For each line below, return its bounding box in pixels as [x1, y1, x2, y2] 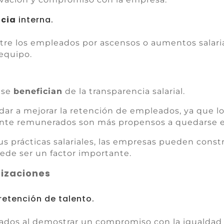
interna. [16, 14, 54, 25]
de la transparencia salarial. [62, 86, 185, 96]
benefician [13, 86, 63, 96]
